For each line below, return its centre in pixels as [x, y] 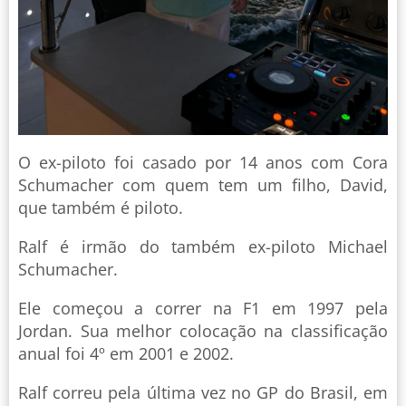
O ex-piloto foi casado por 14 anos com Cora [203, 162]
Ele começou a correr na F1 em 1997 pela [203, 308]
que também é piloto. [101, 207]
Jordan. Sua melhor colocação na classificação [203, 330]
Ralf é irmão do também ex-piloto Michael [203, 246]
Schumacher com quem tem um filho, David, [203, 184]
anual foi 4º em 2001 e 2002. [126, 353]
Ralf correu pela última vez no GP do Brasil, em [203, 392]
